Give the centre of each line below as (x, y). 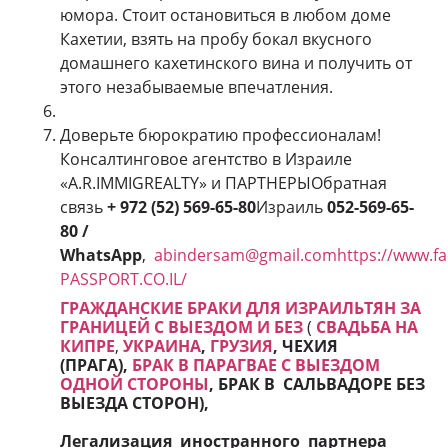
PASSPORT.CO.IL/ (123, 279)
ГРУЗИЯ (241, 346)
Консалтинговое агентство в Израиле (206, 159)
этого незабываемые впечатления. (196, 87)
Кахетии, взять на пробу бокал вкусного (216, 39)
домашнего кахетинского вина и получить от (236, 63)
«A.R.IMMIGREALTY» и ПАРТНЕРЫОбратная (223, 183)
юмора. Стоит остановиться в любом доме (225, 15)
